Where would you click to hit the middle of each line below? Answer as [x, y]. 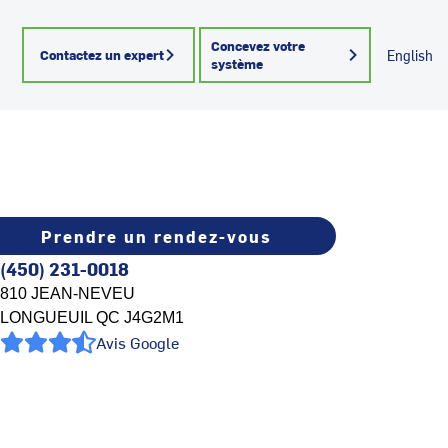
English [410, 55]
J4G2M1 [152, 317]
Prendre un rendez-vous [156, 236]
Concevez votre [257, 45]
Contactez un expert [102, 54]
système [236, 63]
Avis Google [137, 342]
